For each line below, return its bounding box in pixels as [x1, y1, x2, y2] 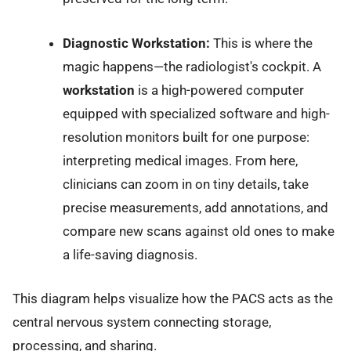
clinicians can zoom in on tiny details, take [62, 175, 309, 192]
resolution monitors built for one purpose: [62, 128, 309, 145]
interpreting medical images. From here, [62, 152, 298, 168]
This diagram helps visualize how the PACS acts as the [13, 290, 333, 306]
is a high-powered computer [134, 81, 304, 98]
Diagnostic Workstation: [62, 34, 210, 51]
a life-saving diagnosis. [62, 246, 197, 262]
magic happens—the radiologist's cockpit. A [62, 58, 321, 74]
